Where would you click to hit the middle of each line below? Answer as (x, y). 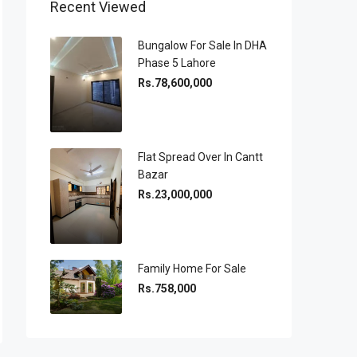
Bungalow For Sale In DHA (202, 45)
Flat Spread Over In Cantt (200, 157)
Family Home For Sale (192, 269)
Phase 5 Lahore (177, 63)
